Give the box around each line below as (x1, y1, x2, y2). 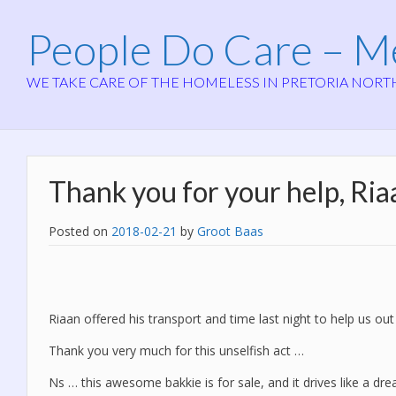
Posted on (49, 222, 111, 240)
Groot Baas (197, 222, 263, 240)
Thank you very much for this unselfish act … (49, 341, 304, 359)
